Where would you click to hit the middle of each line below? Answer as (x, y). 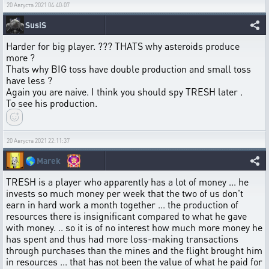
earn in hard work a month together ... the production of (122, 204)
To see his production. (52, 103)
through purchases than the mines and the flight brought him (134, 250)
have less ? (29, 80)
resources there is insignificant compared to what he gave (126, 216)
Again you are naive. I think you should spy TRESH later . (124, 92)
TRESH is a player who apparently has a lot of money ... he (127, 182)
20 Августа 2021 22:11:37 (38, 141)
